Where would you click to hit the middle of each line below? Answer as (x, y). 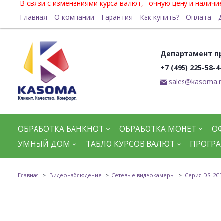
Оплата (198, 17)
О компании (74, 17)
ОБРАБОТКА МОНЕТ (158, 129)
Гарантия (117, 17)
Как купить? (159, 17)
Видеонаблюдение (75, 175)
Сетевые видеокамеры (143, 175)
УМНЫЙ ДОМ (44, 144)
